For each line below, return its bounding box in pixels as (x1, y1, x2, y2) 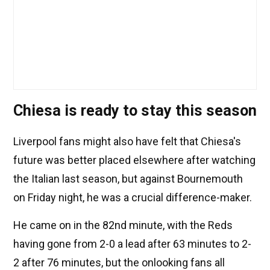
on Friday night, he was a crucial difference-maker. (13, 191, 252, 204)
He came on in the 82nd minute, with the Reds (13, 219, 233, 232)
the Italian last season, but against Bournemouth (13, 172, 243, 186)
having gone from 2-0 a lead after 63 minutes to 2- (13, 237, 251, 251)
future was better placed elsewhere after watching (13, 154, 256, 167)
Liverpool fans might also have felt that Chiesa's (13, 135, 241, 148)
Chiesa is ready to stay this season (13, 102, 257, 120)
